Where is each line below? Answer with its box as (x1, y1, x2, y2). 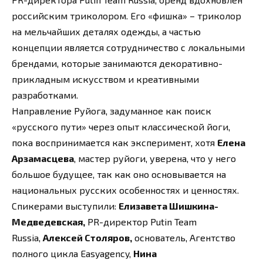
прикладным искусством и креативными (12, 73, 199, 85)
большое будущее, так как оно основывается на (12, 168, 226, 180)
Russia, (12, 232, 43, 244)
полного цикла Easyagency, (12, 248, 133, 259)
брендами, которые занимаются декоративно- (12, 58, 222, 69)
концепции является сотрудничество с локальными (12, 42, 245, 53)
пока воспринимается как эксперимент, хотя (12, 137, 217, 149)
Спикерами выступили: (12, 200, 119, 212)
